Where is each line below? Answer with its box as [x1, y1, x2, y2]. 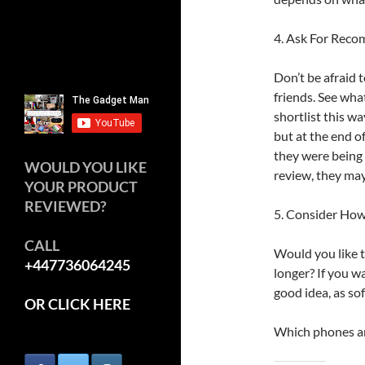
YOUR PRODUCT [24, 177, 138, 196]
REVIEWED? [24, 196, 107, 215]
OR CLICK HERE [24, 294, 130, 313]
